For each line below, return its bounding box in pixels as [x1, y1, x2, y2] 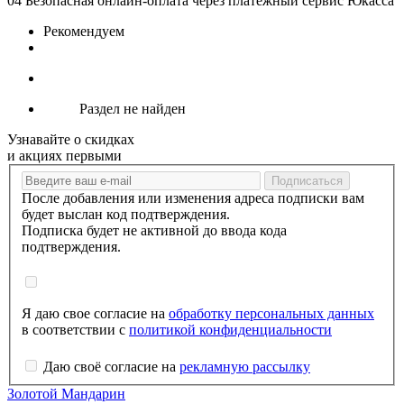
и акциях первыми [7, 148, 122, 164]
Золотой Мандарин [7, 385, 125, 401]
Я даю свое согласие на [22, 305, 169, 321]
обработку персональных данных [169, 305, 374, 321]
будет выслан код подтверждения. [22, 206, 230, 222]
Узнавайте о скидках [7, 132, 134, 148]
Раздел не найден [79, 101, 186, 117]
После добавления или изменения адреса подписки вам [22, 189, 364, 206]
